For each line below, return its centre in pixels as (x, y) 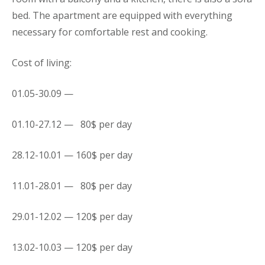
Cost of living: (42, 63)
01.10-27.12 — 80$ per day (72, 124)
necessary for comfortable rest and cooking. (110, 32)
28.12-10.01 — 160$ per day (72, 155)
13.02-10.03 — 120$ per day (72, 247)
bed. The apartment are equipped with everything (122, 15)
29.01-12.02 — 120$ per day (72, 216)
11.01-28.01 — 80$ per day (72, 186)
